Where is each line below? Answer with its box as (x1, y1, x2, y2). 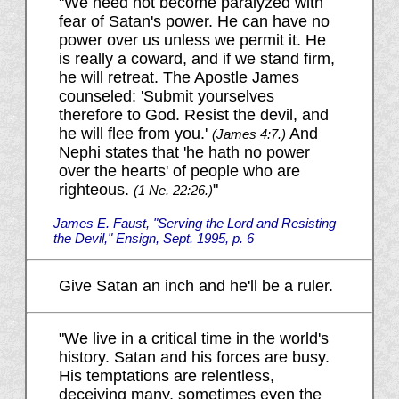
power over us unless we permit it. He (58, 31, 326, 50)
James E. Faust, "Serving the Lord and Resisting (53, 216, 336, 232)
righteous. (58, 181, 134, 199)
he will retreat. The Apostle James (58, 69, 299, 87)
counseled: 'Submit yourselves (58, 87, 274, 106)
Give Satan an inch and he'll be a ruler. (58, 277, 333, 296)
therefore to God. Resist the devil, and (58, 106, 329, 125)
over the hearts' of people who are (58, 162, 300, 181)
